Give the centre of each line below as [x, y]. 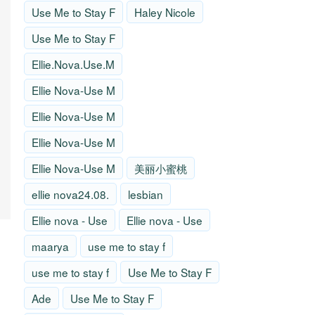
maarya [50, 246]
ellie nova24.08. [70, 194]
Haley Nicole [165, 12]
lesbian [146, 194]
